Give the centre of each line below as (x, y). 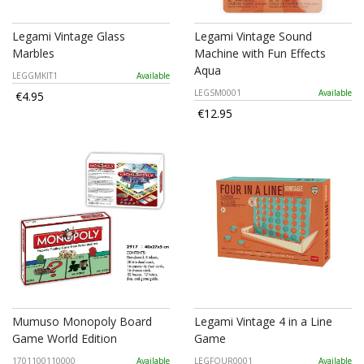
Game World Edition (65, 339)
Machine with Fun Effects (260, 54)
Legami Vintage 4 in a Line (263, 322)
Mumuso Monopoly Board (82, 322)
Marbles (33, 54)
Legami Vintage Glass (69, 37)
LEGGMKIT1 (35, 76)
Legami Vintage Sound (253, 37)
